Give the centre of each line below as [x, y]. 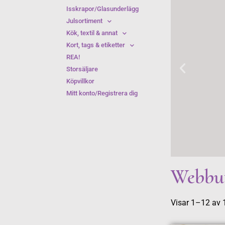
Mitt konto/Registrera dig [102, 93]
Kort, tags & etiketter [96, 45]
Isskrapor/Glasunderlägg [102, 9]
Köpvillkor [80, 81]
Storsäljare [82, 69]
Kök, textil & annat [92, 33]
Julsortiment [84, 21]
